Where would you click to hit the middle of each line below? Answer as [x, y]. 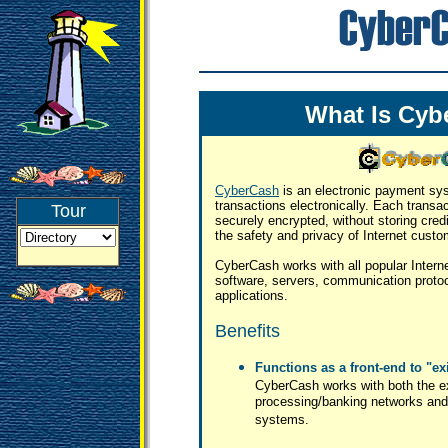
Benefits [247, 331]
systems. [282, 420]
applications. [251, 295]
